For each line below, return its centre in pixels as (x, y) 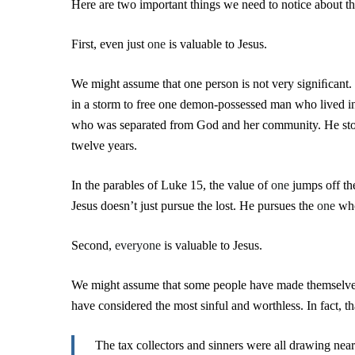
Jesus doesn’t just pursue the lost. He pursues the (194, 206)
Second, (93, 245)
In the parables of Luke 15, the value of (171, 185)
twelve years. (104, 145)
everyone (138, 245)
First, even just (109, 44)
